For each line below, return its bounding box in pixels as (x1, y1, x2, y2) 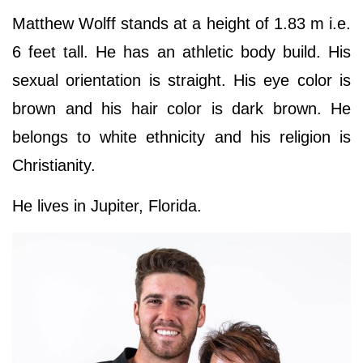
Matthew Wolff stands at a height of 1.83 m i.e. (12, 14, 351, 32)
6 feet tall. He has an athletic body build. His (12, 42, 351, 61)
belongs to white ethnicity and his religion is (12, 127, 351, 146)
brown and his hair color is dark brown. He (12, 99, 351, 117)
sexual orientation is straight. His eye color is (12, 70, 351, 89)
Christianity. (12, 156, 100, 174)
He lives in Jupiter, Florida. (12, 196, 202, 215)
